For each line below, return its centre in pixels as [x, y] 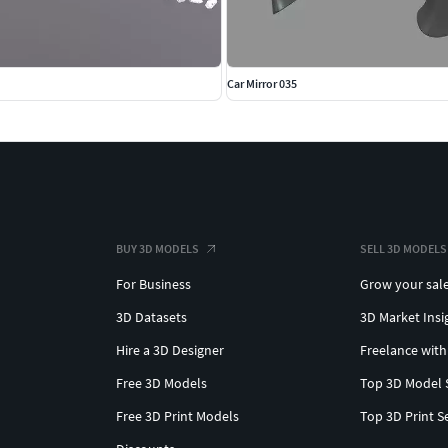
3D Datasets [151, 316]
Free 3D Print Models [177, 415]
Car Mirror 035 [262, 83]
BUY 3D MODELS [157, 248]
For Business [153, 283]
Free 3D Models [161, 382]
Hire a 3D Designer [170, 349]
